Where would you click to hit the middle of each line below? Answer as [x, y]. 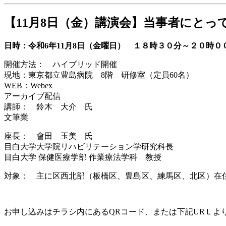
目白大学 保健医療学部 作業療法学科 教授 [83, 157]
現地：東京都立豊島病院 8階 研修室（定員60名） [99, 75]
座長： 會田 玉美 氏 [48, 136]
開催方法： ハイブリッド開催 [61, 64]
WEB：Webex [28, 85]
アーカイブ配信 [32, 96]
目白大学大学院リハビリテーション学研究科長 [89, 146]
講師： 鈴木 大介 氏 [52, 106]
